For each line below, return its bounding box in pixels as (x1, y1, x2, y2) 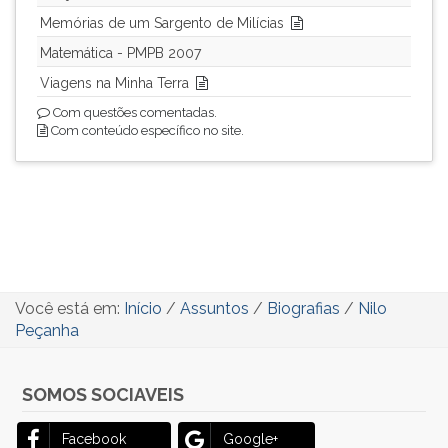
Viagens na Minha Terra (40, 75, 189, 91)
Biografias (267, 299, 340, 318)
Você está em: (15, 299, 124, 318)
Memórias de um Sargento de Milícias (40, 15, 284, 31)
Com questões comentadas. (50, 105, 217, 120)
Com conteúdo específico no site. (48, 123, 244, 138)
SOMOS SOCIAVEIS (22, 384, 184, 405)
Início (124, 299, 162, 318)
